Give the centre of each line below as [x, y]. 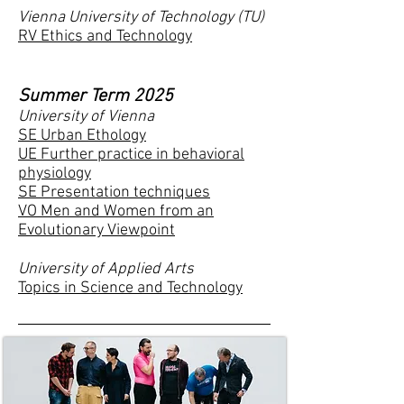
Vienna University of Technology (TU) [141, 18]
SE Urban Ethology [82, 136]
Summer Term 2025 [96, 96]
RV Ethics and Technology [105, 37]
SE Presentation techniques [114, 193]
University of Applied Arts [106, 269]
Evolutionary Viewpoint [96, 230]
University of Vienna [86, 117]
